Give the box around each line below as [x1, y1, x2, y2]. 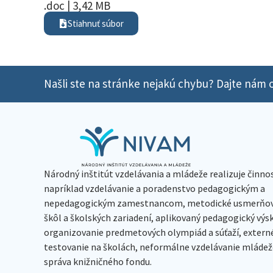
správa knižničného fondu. [44, 255, 152, 268]
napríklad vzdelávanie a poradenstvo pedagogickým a [44, 182, 265, 194]
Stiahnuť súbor [68, 17, 124, 29]
